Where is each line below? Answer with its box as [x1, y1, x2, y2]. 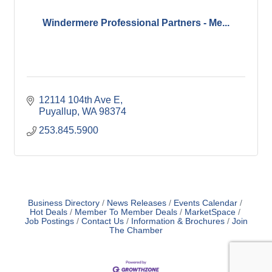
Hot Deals [29, 207, 67, 217]
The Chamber [109, 225, 163, 235]
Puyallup [39, 106, 77, 117]
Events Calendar [173, 198, 237, 208]
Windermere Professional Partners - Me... [42, 18, 229, 29]
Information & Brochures [131, 216, 225, 226]
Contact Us [81, 216, 124, 226]
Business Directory [27, 198, 100, 208]
